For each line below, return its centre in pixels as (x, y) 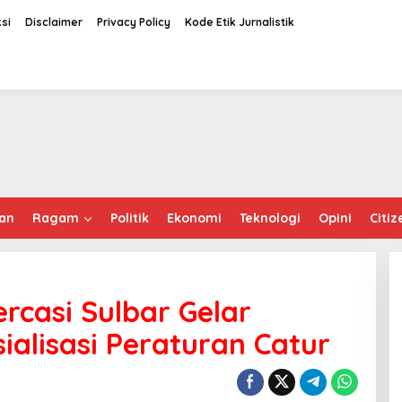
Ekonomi (194, 218)
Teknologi (270, 218)
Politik (130, 218)
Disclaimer (54, 22)
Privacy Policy (134, 22)
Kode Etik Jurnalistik (240, 22)
